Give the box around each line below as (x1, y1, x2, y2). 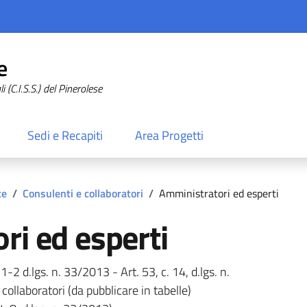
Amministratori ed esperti (158, 184, 279, 201)
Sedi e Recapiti (27, 126, 103, 145)
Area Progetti (135, 126, 204, 145)
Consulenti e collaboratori (22, 184, 143, 201)
